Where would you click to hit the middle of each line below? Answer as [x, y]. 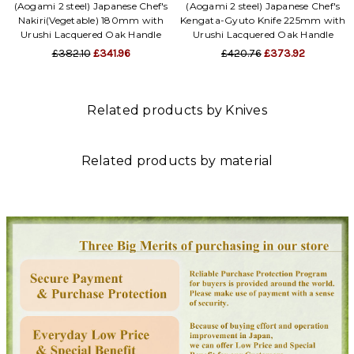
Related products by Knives [177, 110]
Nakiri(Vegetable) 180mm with [91, 20]
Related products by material [177, 160]
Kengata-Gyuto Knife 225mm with [263, 20]
